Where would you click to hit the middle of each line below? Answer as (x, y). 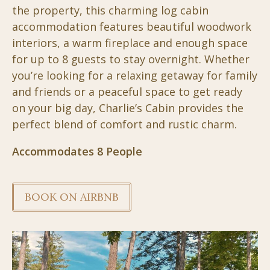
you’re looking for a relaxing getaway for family (135, 75)
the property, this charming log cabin (110, 10)
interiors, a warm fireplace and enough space (130, 43)
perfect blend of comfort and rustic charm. (124, 124)
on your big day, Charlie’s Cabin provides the (128, 108)
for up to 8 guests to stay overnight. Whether (131, 59)
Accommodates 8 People (77, 151)
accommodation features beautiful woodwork (132, 27)
